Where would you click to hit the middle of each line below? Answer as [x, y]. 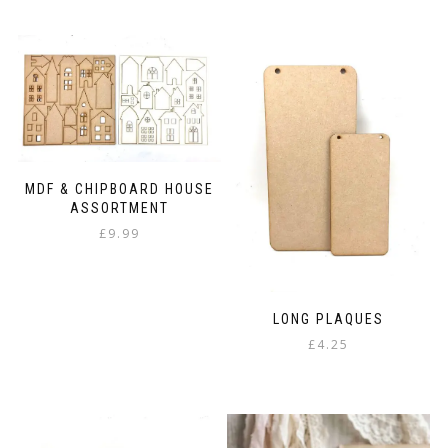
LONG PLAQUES [328, 319]
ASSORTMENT [119, 208]
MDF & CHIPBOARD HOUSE [119, 189]
